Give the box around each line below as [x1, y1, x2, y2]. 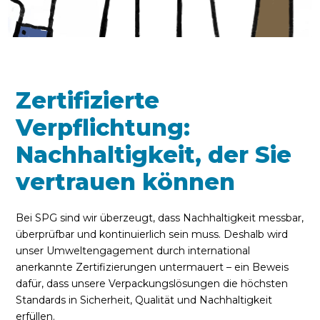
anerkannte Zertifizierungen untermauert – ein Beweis [16, 261, 289, 274]
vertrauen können [16, 168, 236, 196]
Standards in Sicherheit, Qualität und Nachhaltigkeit [16, 294, 273, 306]
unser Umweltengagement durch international [16, 244, 251, 257]
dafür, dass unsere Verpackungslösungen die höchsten [16, 277, 289, 290]
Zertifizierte [16, 86, 160, 114]
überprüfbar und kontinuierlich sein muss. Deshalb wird [16, 228, 289, 241]
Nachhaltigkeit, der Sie [16, 141, 292, 169]
